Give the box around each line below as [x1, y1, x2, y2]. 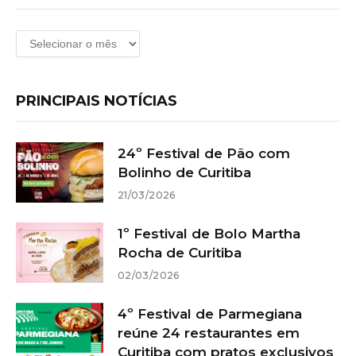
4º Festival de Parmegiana [118, 305, 302, 322]
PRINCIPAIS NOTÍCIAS [16, 91, 177, 110]
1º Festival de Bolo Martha [118, 225, 300, 242]
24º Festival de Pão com [118, 145, 290, 161]
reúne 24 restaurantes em [118, 324, 300, 341]
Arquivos [15, 29, 67, 45]
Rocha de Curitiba [118, 244, 242, 261]
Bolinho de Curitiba [118, 164, 251, 180]
